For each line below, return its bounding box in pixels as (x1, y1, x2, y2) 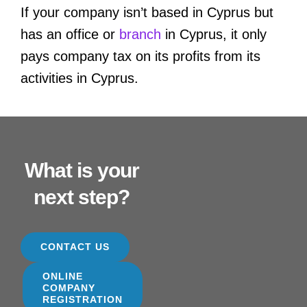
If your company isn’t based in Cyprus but (21, 4, 273, 20)
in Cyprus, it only (161, 26, 267, 42)
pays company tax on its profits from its (21, 48, 260, 64)
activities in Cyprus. (21, 70, 138, 86)
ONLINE (42, 270, 84, 282)
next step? (34, 185, 130, 208)
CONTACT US (40, 241, 110, 252)
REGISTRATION (42, 293, 123, 305)
